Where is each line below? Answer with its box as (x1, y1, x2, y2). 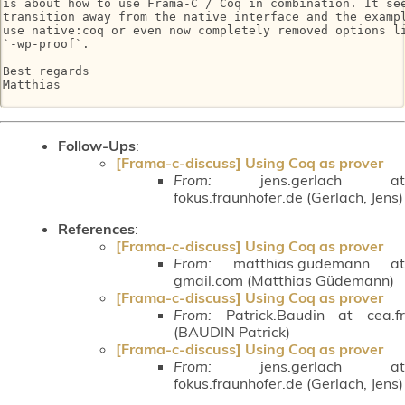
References (58, 219, 135, 238)
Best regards (3, 64, 89, 79)
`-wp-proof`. (3, 37, 89, 52)
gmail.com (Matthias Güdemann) (174, 270, 394, 289)
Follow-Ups (58, 136, 136, 155)
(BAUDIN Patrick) (174, 322, 290, 341)
